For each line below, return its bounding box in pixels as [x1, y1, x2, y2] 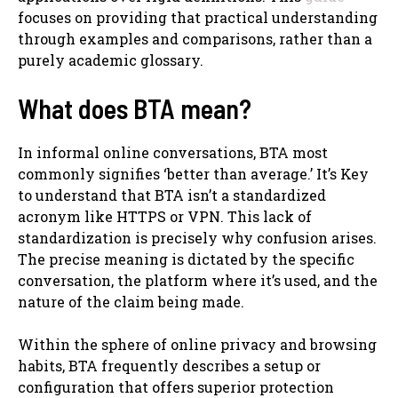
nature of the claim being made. [18, 291, 244, 311]
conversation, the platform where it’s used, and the [18, 270, 378, 290]
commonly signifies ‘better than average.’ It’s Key [18, 163, 369, 183]
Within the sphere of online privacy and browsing [18, 334, 377, 354]
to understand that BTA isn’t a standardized [18, 185, 326, 204]
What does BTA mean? [18, 92, 251, 124]
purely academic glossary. [18, 50, 203, 69]
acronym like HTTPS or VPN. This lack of [18, 206, 312, 226]
